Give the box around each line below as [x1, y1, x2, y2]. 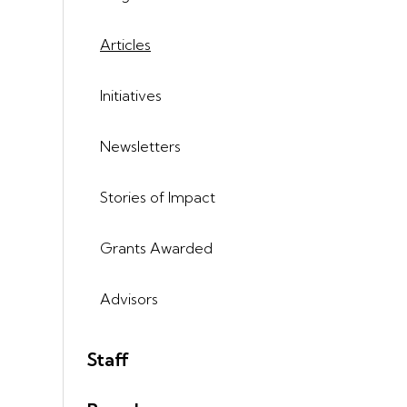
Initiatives [100, 85, 162, 104]
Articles [100, 35, 151, 54]
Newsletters [100, 136, 181, 155]
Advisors [100, 289, 158, 308]
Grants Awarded [100, 238, 213, 257]
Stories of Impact [100, 187, 215, 206]
